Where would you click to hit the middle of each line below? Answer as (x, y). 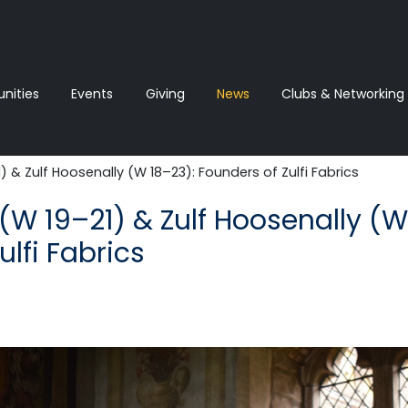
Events (92, 94)
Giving (165, 94)
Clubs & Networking (342, 94)
